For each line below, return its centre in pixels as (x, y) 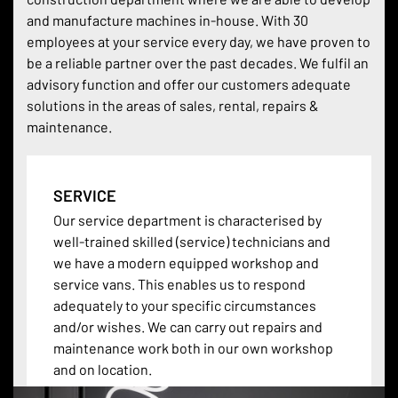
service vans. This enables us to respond (179, 283)
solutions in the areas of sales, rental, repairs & (173, 105)
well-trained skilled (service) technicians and (192, 241)
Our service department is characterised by (187, 219)
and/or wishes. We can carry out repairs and (188, 326)
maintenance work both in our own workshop (193, 347)
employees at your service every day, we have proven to (199, 41)
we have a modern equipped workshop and (186, 262)
